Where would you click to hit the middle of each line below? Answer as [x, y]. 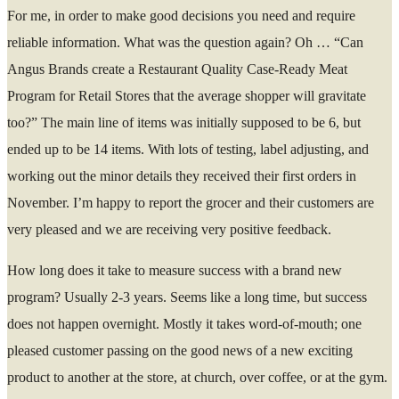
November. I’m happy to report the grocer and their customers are [191, 202]
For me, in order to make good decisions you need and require [181, 15]
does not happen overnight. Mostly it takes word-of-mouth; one [184, 323]
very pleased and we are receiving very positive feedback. [169, 229]
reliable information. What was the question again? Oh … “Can [185, 42]
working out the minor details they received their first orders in [182, 175]
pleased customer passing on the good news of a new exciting [180, 350]
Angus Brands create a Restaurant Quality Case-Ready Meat [177, 69]
